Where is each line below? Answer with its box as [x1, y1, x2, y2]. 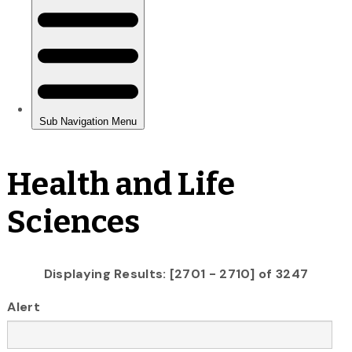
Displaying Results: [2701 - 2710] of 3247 [43, 265, 309, 282]
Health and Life [7, 165, 235, 203]
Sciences [7, 203, 141, 241]
